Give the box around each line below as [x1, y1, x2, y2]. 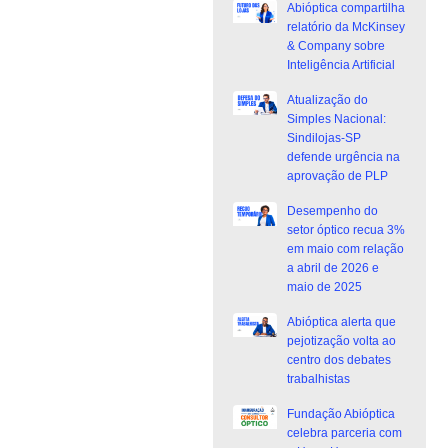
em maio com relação [286, 241, 404, 256]
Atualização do [286, 92, 368, 107]
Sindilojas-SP [286, 130, 361, 145]
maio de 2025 [286, 279, 362, 294]
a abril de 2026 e [286, 260, 379, 275]
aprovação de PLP [286, 168, 388, 183]
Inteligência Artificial [286, 57, 395, 72]
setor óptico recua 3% [286, 222, 405, 237]
